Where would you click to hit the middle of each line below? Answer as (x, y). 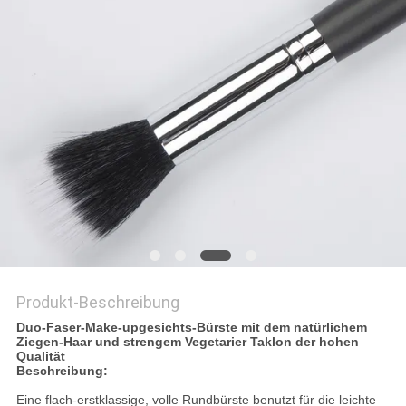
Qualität (40, 357)
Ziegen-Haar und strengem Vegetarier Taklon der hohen (187, 342)
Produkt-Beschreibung (97, 303)
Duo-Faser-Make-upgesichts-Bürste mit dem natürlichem (191, 328)
